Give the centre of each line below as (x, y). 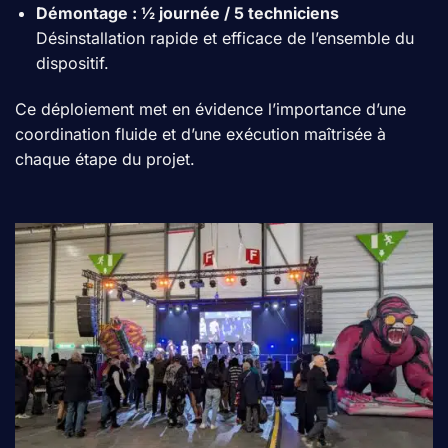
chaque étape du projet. (105, 159)
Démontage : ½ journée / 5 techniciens (187, 13)
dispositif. (72, 63)
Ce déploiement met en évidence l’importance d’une (210, 109)
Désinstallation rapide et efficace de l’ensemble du (224, 38)
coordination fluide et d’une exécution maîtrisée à (200, 134)
